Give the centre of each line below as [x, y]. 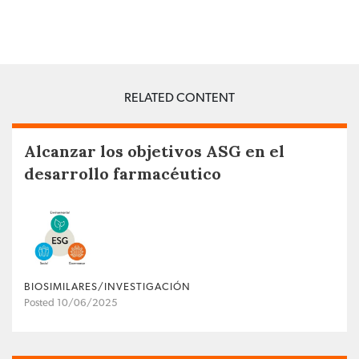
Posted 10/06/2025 [71, 304]
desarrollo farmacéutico [123, 174]
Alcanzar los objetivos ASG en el [154, 151]
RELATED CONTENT [179, 98]
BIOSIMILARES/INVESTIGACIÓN [107, 288]
